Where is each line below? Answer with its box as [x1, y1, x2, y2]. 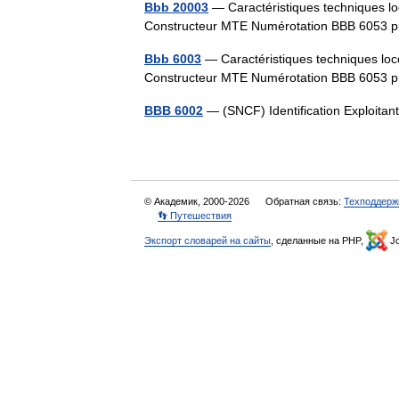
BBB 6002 [144, 103, 203, 118]
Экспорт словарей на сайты [144, 235, 271, 246]
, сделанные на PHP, [271, 235, 366, 246]
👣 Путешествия [158, 210, 232, 221]
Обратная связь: [265, 196, 344, 207]
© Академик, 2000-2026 [144, 196, 252, 207]
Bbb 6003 [144, 52, 201, 66]
